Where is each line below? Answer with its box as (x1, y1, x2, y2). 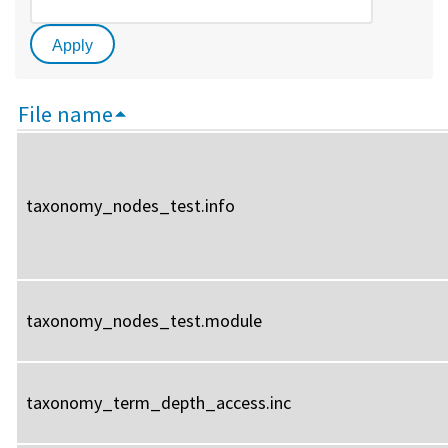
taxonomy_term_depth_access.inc (26, 390, 291, 414)
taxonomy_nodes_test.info (26, 193, 235, 217)
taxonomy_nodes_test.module (26, 308, 262, 332)
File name (18, 99, 113, 128)
